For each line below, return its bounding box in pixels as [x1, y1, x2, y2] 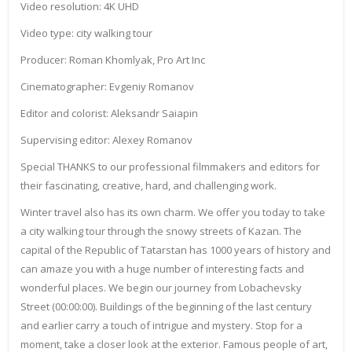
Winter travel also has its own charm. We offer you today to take [20, 205, 325, 220]
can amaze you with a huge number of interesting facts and [20, 262, 304, 277]
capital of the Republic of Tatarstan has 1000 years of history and [20, 243, 331, 258]
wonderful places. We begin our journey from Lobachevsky [20, 280, 302, 295]
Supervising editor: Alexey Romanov [20, 133, 192, 148]
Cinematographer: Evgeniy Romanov [20, 79, 194, 94]
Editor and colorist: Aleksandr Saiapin [20, 106, 198, 121]
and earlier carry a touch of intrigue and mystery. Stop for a [20, 318, 302, 333]
